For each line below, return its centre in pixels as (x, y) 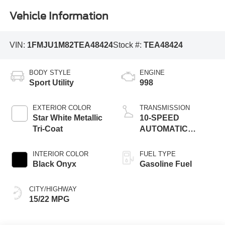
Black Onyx (54, 164)
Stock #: (128, 45)
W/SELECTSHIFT (173, 140)
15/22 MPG (49, 199)
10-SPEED (159, 118)
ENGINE (152, 73)
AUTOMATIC (164, 129)
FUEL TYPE (158, 154)
